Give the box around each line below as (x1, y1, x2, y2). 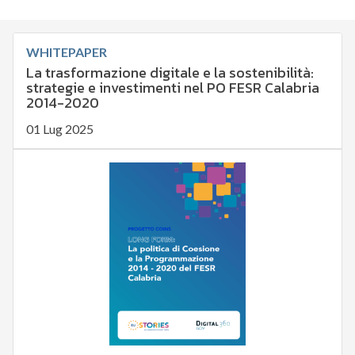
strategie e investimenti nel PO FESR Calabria (25, 77, 319, 99)
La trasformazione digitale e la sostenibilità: (25, 62, 314, 84)
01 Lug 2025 (25, 121, 94, 137)
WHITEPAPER (25, 44, 107, 60)
